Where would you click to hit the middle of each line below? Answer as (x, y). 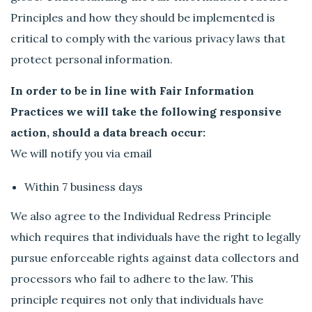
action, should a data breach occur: (108, 132)
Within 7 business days (84, 186)
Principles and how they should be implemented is (143, 17)
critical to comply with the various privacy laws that (148, 38)
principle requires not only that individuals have (137, 299)
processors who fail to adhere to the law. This (132, 278)
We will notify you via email (81, 153)
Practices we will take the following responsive (146, 111)
